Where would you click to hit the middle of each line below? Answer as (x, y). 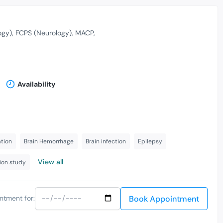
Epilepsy (150, 141)
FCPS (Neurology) (43, 33)
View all (51, 162)
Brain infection (106, 141)
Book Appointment (164, 199)
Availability (36, 84)
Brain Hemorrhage (49, 141)
